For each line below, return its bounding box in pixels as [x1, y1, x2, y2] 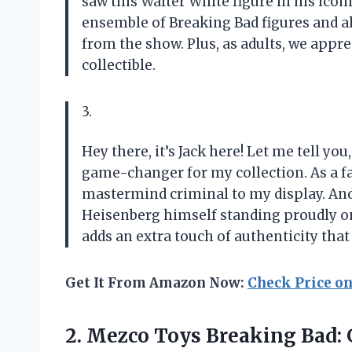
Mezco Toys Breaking [86, 323, 296, 348]
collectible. [82, 56, 156, 74]
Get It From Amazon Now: [65, 273, 247, 291]
